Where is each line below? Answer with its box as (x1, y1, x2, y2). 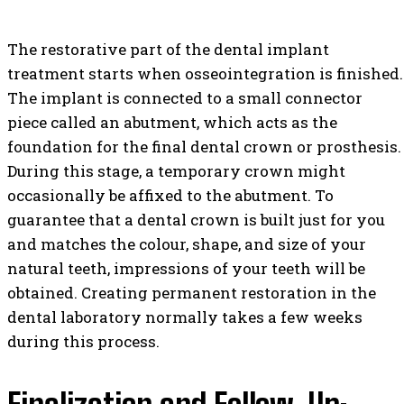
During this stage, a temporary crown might (7, 160, 345, 181)
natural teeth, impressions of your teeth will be (7, 257, 365, 279)
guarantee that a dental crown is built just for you (7, 208, 385, 230)
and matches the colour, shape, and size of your (7, 233, 366, 254)
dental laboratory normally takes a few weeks (7, 306, 363, 327)
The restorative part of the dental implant (7, 38, 329, 60)
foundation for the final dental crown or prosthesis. (7, 135, 401, 157)
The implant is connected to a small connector (7, 87, 363, 108)
